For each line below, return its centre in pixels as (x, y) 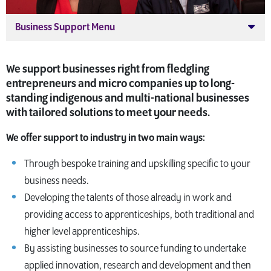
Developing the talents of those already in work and (128, 198)
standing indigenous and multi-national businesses (128, 98)
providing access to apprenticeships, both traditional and (139, 214)
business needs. (57, 181)
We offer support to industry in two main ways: (106, 138)
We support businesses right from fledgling (108, 69)
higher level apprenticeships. (82, 231)
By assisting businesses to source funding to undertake (135, 248)
